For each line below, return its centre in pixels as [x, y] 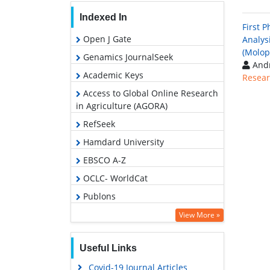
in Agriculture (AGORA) [122, 106]
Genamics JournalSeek [127, 57]
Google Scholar [112, 233]
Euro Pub [100, 215]
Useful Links [108, 248]
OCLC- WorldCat [114, 178]
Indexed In [103, 17]
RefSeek [98, 124]
